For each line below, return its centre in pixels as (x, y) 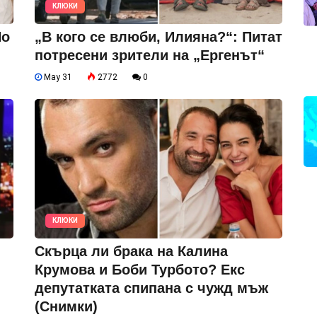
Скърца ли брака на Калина (131, 251)
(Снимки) (66, 306)
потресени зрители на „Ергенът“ (150, 55)
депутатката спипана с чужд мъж (151, 288)
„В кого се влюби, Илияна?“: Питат (158, 36)
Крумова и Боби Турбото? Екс (140, 269)
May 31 (57, 77)
